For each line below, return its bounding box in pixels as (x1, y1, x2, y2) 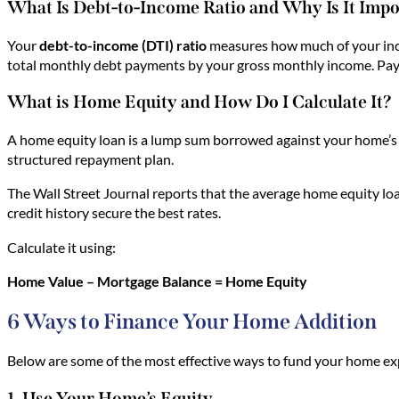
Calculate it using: (7, 238, 116, 256)
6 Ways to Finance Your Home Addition (7, 308, 377, 334)
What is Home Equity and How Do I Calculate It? (7, 91, 395, 113)
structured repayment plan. (7, 151, 176, 168)
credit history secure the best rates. (7, 204, 221, 222)
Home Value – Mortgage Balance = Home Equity (7, 272, 307, 289)
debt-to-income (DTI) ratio (39, 36, 207, 53)
